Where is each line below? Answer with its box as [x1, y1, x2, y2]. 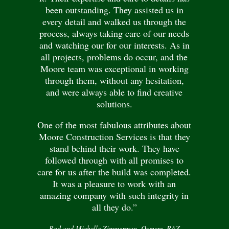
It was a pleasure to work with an [53, 177, 176, 190]
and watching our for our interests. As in [39, 38, 190, 51]
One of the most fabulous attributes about [37, 118, 192, 131]
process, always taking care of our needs [39, 27, 190, 39]
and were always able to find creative [46, 85, 183, 98]
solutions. [96, 97, 132, 110]
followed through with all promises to [45, 153, 184, 166]
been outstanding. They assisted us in [45, 3, 184, 16]
